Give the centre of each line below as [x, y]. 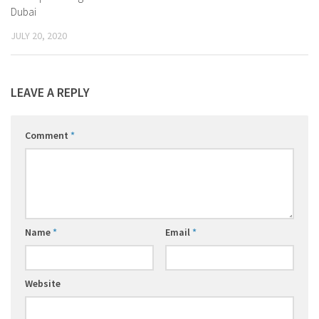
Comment [48, 136]
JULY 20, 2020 [39, 36]
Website [43, 284]
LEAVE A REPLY [50, 93]
